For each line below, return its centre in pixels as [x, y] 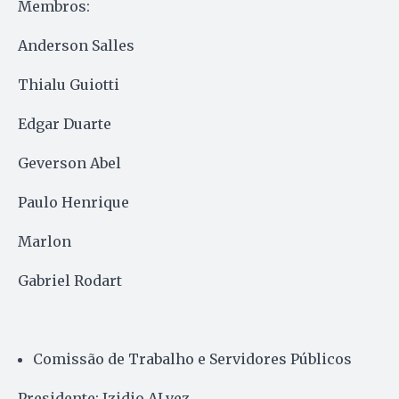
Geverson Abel [69, 163]
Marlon [45, 241]
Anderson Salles [76, 45]
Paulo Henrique [73, 202]
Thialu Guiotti [69, 84]
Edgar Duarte [65, 123]
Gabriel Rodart [70, 280]
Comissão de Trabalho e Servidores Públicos [192, 358]
